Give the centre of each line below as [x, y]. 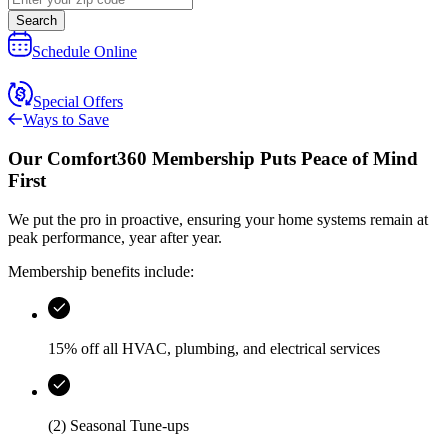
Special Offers [78, 102]
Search [36, 21]
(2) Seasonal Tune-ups [118, 425]
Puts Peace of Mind [336, 159]
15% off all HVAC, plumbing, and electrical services [214, 348]
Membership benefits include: [101, 271]
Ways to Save [66, 120]
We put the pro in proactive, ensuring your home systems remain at [218, 219]
